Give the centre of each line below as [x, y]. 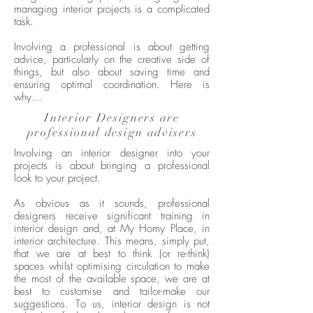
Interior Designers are [112, 118]
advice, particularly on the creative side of [112, 60]
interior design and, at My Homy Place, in [112, 229]
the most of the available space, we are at [112, 279]
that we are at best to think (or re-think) [112, 254]
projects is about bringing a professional [112, 166]
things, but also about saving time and [112, 72]
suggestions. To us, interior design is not [112, 304]
